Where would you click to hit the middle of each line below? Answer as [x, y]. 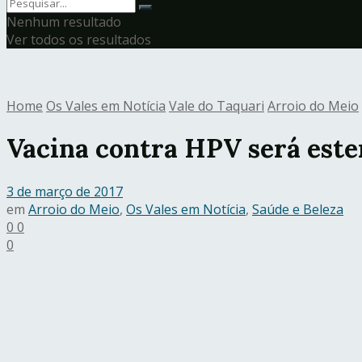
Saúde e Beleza [298, 209]
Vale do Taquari [217, 106]
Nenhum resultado [64, 22]
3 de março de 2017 [65, 191]
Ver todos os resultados [79, 40]
